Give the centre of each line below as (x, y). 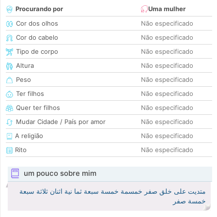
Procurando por (39, 9)
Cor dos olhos (37, 23)
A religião (28, 136)
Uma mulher (167, 9)
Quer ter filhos (38, 108)
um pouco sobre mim (60, 173)
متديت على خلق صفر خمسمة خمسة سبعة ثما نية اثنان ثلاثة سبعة (113, 192)
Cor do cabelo (37, 38)
